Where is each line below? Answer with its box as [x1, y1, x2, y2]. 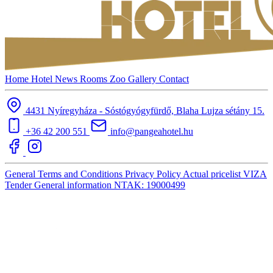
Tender [5, 179, 34, 190]
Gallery [128, 73, 159, 84]
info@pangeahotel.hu [110, 126, 193, 136]
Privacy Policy [125, 168, 183, 179]
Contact [159, 73, 189, 84]
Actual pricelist [183, 168, 243, 179]
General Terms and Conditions [5, 168, 125, 179]
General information [34, 179, 114, 190]
